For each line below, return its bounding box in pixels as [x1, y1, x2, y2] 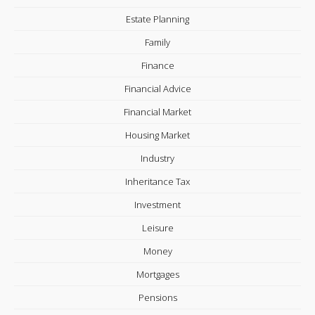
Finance [141, 59, 174, 72]
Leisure [141, 221, 174, 234]
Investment [134, 198, 181, 211]
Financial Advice [124, 82, 191, 95]
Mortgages [136, 268, 179, 281]
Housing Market [125, 129, 190, 141]
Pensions [138, 291, 177, 304]
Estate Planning [126, 13, 189, 25]
